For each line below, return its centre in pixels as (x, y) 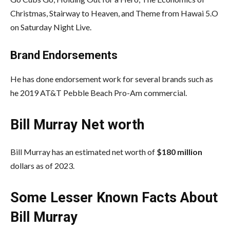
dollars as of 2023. (42, 165)
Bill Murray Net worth (77, 124)
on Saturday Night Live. (51, 27)
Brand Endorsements (64, 55)
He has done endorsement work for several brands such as (112, 79)
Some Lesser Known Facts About (114, 197)
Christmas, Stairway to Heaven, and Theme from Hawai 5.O (114, 13)
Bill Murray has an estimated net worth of (83, 151)
